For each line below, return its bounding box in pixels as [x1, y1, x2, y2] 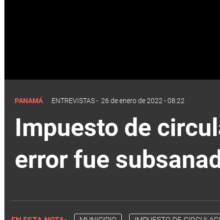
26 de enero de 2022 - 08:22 [101, 96, 185, 105]
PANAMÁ [15, 96, 44, 105]
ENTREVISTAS [52, 96, 95, 105]
